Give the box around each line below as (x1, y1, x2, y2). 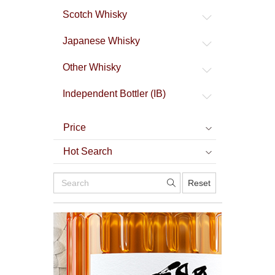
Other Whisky (63, 61, 121, 72)
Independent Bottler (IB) (63, 88, 166, 99)
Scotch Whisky (63, 9, 127, 20)
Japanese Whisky (63, 35, 140, 46)
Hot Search (63, 145, 112, 157)
